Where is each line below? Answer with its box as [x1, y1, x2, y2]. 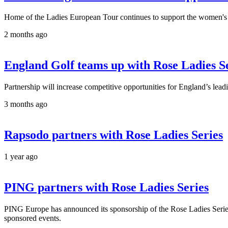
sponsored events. [4, 213, 61, 222]
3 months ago [4, 100, 47, 109]
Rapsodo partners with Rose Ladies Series [4, 128, 223, 142]
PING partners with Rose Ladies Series [4, 180, 209, 194]
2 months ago [4, 30, 47, 39]
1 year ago [4, 152, 38, 161]
